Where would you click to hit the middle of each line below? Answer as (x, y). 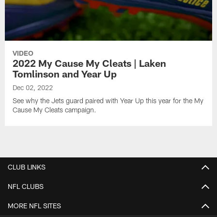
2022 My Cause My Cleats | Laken (90, 63)
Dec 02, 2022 (33, 87)
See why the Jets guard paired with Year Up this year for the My (108, 100)
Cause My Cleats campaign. (55, 109)
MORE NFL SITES (34, 205)
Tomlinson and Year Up (65, 73)
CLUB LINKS (27, 167)
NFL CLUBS (26, 186)
